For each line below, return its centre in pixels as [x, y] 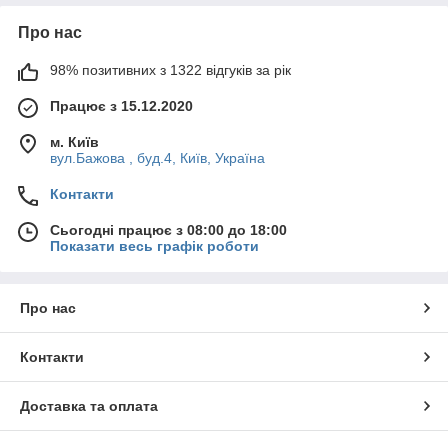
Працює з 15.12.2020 [121, 105]
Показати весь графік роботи [154, 245]
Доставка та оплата [89, 405]
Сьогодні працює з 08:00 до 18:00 [168, 229]
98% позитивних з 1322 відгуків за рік [170, 69]
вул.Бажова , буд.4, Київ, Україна [157, 157]
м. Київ [74, 141]
